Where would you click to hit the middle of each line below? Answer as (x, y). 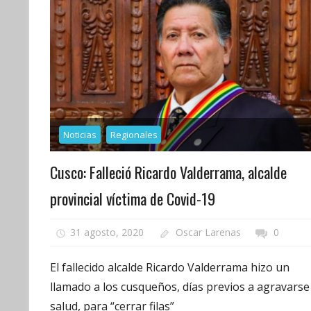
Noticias (79, 134)
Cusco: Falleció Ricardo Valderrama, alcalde (168, 172)
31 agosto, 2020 (107, 233)
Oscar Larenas (209, 233)
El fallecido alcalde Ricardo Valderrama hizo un (170, 268)
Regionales (134, 134)
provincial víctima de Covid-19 (133, 198)
